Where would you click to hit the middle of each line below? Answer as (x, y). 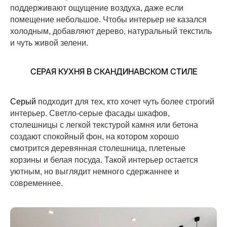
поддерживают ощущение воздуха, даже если (97, 8)
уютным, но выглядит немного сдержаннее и (94, 171)
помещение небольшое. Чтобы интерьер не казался (108, 19)
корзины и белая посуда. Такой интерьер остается (104, 160)
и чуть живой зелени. (49, 43)
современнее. (36, 183)
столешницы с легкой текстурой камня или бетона (104, 125)
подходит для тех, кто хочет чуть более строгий (125, 101)
